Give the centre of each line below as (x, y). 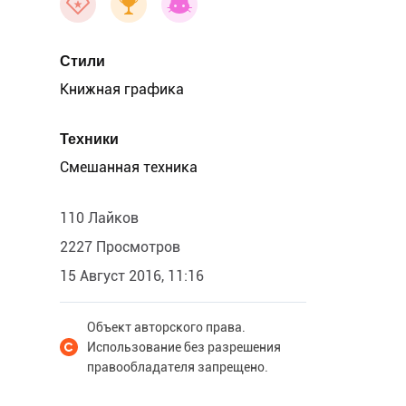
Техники (89, 139)
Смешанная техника (129, 167)
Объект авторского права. (166, 327)
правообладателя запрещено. (178, 367)
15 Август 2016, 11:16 (132, 276)
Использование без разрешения (184, 347)
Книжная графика (122, 89)
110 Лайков (99, 218)
